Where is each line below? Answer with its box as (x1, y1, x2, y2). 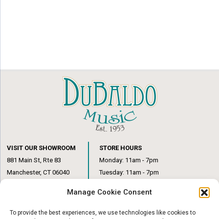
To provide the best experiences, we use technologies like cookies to (10, 209, 196, 216)
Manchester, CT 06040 (7, 168, 70, 176)
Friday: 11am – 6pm (99, 205, 155, 213)
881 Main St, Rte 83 (7, 156, 62, 164)
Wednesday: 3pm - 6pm (99, 180, 167, 188)
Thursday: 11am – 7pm (99, 193, 164, 200)
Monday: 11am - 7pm (99, 156, 159, 164)
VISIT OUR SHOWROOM (7, 144, 76, 152)
